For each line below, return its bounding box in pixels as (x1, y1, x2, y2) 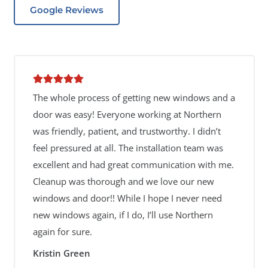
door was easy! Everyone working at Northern (32, 108, 221, 120)
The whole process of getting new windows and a (32, 92, 235, 103)
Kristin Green (32, 246, 90, 259)
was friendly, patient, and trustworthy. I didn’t (32, 125, 221, 137)
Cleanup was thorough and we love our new (32, 175, 214, 187)
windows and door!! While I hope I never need (32, 192, 222, 204)
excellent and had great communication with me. (32, 159, 234, 170)
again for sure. (32, 226, 92, 237)
